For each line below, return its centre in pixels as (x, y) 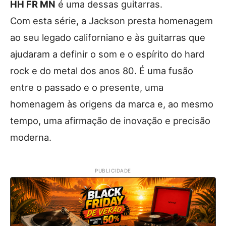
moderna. (31, 137)
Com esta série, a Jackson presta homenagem (111, 21)
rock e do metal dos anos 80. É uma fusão (102, 71)
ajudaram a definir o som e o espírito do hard (107, 54)
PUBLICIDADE (113, 171)
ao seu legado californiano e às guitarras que (108, 38)
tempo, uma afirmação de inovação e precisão (110, 121)
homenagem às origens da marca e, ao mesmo (112, 104)
